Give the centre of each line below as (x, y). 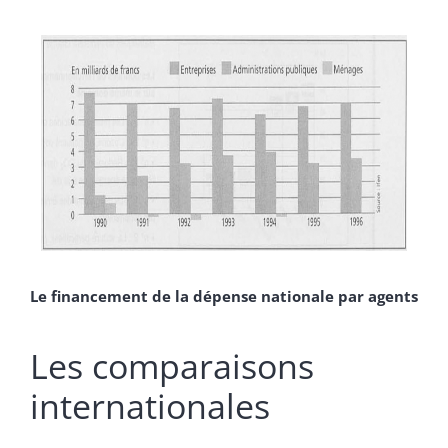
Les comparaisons (172, 365)
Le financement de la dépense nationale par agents (224, 295)
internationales (150, 405)
